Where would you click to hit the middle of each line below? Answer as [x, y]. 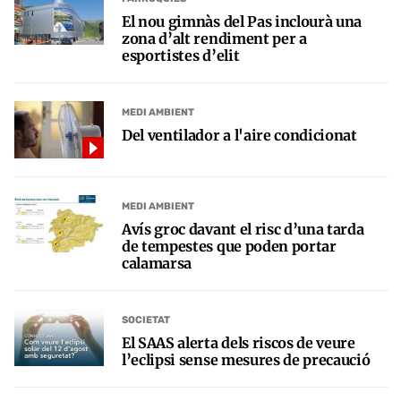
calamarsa [157, 264]
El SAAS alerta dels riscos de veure [239, 343]
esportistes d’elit [181, 56]
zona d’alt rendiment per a [214, 39]
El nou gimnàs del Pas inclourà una [242, 22]
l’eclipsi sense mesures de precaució [246, 360]
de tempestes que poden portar [229, 247]
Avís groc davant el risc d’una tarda [243, 230]
